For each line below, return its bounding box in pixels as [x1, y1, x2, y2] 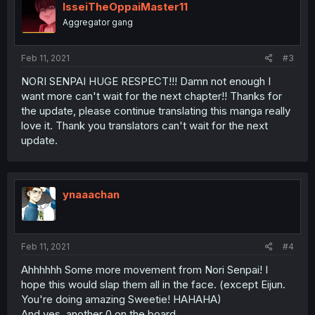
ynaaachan [63, 188, 120, 202]
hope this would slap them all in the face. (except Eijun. [21, 277, 285, 291]
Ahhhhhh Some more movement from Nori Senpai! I [21, 262, 268, 276]
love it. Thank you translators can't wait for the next [21, 119, 268, 133]
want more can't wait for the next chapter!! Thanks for [21, 89, 282, 103]
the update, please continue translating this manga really [21, 104, 290, 118]
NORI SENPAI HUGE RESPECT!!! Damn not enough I [21, 75, 271, 89]
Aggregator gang [63, 16, 133, 27]
